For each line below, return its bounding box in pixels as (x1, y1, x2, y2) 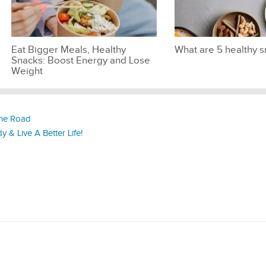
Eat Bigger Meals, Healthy (11, 43, 126, 56)
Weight (11, 65, 43, 77)
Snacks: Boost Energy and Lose (11, 54, 150, 66)
